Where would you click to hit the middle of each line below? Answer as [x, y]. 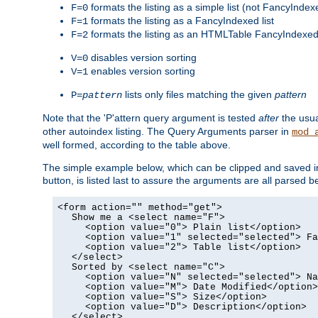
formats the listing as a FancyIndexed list [181, 20]
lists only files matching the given [198, 94]
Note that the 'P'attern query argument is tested [150, 117]
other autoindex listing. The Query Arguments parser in [167, 131]
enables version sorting [142, 71]
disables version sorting [142, 57]
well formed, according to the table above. [137, 144]
